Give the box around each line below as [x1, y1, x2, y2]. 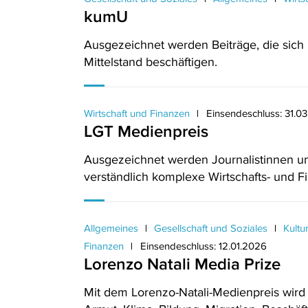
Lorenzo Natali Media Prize [84, 254, 280, 273]
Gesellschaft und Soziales [151, 222, 270, 234]
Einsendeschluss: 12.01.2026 [140, 240, 267, 252]
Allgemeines [84, 222, 141, 234]
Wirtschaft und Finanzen [84, 107, 192, 119]
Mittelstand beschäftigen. [84, 55, 217, 69]
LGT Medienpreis [84, 122, 208, 140]
